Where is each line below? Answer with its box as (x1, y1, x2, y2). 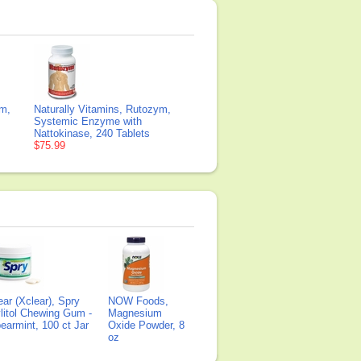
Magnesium (108, 307, 162, 319)
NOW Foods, (108, 295, 168, 307)
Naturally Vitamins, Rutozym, (34, 103, 171, 115)
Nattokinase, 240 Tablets (34, 127, 150, 139)
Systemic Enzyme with (34, 115, 142, 127)
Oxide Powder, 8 (108, 319, 185, 331)
